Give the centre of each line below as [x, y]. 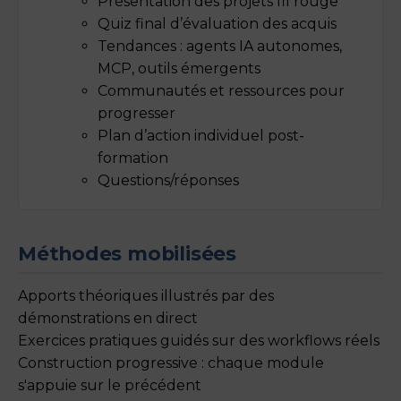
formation [133, 158]
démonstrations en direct [108, 318]
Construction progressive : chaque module [171, 363]
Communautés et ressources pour [221, 90]
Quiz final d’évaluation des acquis [217, 23]
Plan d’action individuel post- [201, 135]
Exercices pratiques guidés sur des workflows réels [199, 340]
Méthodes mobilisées [127, 253]
